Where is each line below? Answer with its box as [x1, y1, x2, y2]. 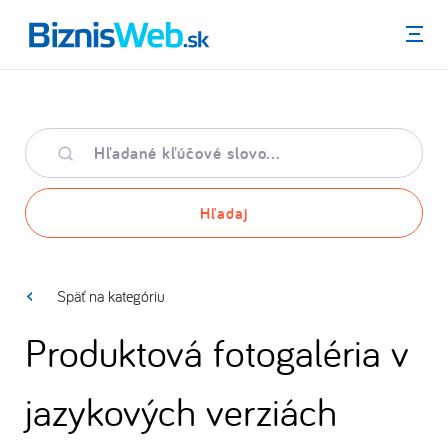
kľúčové [25, 148, 73, 168]
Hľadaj [200, 202, 248, 224]
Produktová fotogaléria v [25, 326, 409, 377]
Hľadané [25, 128, 76, 148]
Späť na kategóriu [57, 286, 165, 306]
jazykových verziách [25, 385, 337, 436]
